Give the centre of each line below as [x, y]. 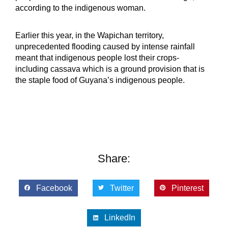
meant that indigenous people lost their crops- [97, 58]
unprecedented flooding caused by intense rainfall [105, 46]
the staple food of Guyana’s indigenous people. [101, 80]
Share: [114, 158]
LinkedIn [120, 218]
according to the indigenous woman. [81, 8]
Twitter [122, 188]
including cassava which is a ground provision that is [110, 69]
